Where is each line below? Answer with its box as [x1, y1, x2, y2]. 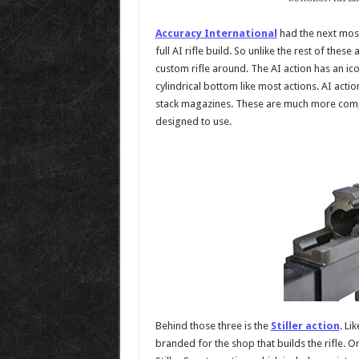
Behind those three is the [155, 319, 271, 332]
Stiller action [270, 319, 340, 332]
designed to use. [155, 115, 232, 127]
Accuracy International [155, 26, 277, 39]
